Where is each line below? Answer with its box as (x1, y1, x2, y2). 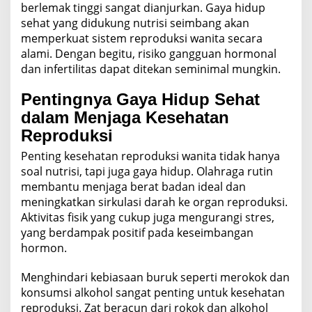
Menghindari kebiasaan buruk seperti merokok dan (21, 269, 290, 285)
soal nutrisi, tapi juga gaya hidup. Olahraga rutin (21, 163, 273, 179)
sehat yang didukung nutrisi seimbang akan (21, 15, 249, 31)
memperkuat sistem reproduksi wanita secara (21, 30, 263, 46)
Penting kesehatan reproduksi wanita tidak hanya (21, 148, 280, 164)
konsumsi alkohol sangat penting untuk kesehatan (21, 284, 285, 300)
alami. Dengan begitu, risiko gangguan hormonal (21, 45, 276, 61)
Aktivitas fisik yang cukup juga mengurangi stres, (21, 209, 274, 225)
